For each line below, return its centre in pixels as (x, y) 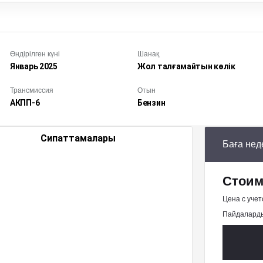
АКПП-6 (25, 102)
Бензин (151, 102)
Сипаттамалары (78, 138)
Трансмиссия (32, 90)
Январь (25, 66)
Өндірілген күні (35, 54)
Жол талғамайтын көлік (186, 66)
